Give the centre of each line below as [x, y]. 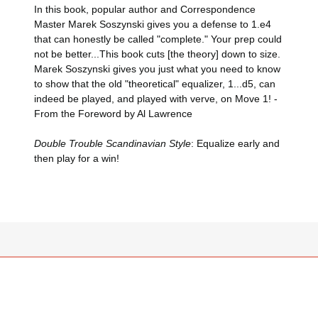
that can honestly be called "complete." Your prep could [158, 39]
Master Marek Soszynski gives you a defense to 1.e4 [153, 24]
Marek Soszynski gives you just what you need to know [157, 69]
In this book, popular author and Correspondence [145, 10]
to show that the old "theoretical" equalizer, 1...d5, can [155, 84]
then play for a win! [77, 159]
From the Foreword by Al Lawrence [113, 114]
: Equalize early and [235, 144]
